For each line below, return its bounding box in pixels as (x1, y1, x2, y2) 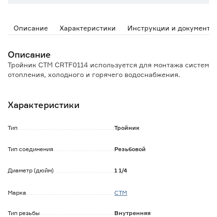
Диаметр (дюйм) (8, 167, 54, 174)
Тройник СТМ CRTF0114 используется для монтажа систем (8, 61, 209, 69)
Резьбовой (114, 145, 146, 153)
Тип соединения (8, 145, 53, 153)
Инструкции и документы (127, 24, 215, 32)
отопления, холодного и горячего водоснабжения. (8, 70, 180, 78)
